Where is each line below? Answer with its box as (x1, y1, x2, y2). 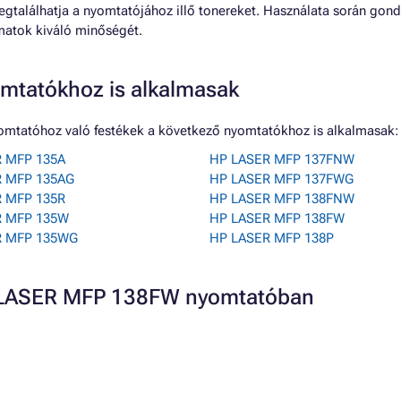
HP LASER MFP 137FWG (209, 171, 354, 187)
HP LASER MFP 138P (209, 230, 334, 246)
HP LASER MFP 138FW (209, 210, 345, 226)
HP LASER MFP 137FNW (209, 151, 354, 167)
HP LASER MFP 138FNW (209, 191, 354, 207)
